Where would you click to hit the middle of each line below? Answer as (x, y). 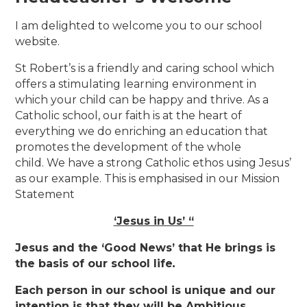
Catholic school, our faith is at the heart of (129, 116)
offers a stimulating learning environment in (136, 84)
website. (38, 42)
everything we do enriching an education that (142, 132)
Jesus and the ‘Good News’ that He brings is (146, 248)
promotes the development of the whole (128, 147)
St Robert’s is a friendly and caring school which (145, 69)
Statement (45, 195)
